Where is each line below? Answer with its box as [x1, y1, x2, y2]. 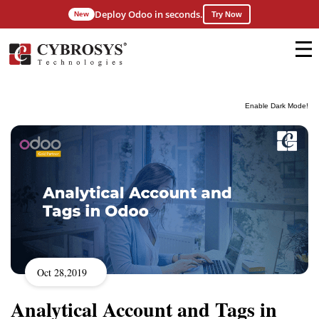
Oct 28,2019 [37, 265, 87, 279]
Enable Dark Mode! [245, 101, 308, 110]
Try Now [211, 10, 242, 19]
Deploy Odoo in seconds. [95, 7, 203, 21]
